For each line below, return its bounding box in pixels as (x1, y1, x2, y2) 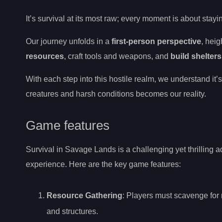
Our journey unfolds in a (26, 37, 111, 46)
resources (26, 52, 64, 61)
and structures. (47, 207, 98, 216)
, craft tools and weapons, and (64, 52, 170, 61)
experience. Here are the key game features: (26, 160, 181, 168)
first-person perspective (111, 37, 201, 46)
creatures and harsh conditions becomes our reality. (26, 90, 206, 99)
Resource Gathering (47, 191, 122, 200)
